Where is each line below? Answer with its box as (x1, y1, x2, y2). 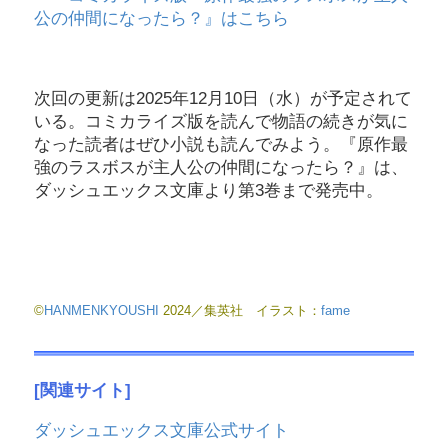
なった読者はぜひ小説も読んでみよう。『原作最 (34, 134, 408, 154)
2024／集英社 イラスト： (163, 303, 321, 319)
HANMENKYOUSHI (44, 303, 163, 319)
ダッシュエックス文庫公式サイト (34, 420, 289, 440)
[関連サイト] (34, 380, 131, 400)
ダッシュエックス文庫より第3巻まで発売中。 (34, 180, 383, 200)
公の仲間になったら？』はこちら (34, 9, 289, 29)
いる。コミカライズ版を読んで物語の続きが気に (34, 111, 408, 131)
